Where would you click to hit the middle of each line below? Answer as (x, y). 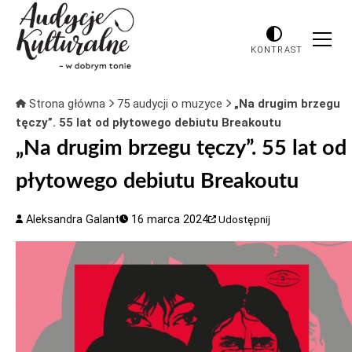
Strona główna (67, 104)
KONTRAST (277, 49)
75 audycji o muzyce (171, 104)
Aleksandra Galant (71, 220)
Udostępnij (245, 220)
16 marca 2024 (169, 220)
